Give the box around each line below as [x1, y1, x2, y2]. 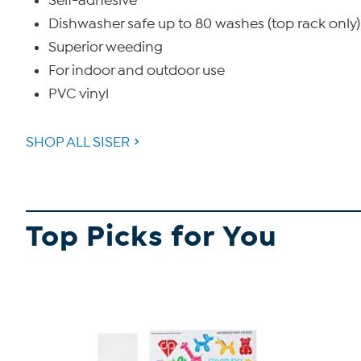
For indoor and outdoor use [48, 62, 225, 79]
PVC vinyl [48, 85, 109, 102]
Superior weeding [48, 39, 163, 56]
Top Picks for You [26, 218, 277, 255]
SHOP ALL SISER [26, 134, 130, 151]
